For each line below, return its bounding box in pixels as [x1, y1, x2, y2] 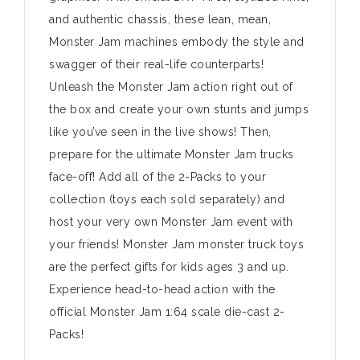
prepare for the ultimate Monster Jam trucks [49, 148, 294, 162]
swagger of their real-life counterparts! [49, 58, 264, 72]
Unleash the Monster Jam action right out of [49, 80, 293, 94]
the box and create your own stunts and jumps [49, 103, 309, 117]
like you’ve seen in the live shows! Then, [49, 125, 272, 139]
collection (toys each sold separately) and [49, 193, 284, 207]
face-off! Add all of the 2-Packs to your [49, 170, 266, 184]
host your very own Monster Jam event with [49, 215, 293, 229]
